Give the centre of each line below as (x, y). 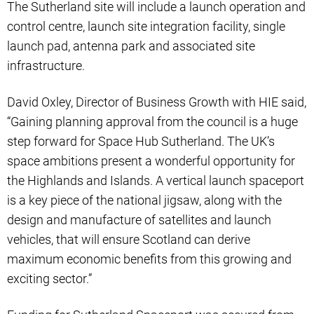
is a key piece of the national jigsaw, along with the (144, 200)
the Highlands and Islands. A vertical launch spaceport (156, 181)
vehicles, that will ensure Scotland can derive (129, 240)
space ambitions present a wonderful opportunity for (151, 161)
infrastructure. (46, 66)
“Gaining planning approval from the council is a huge (152, 122)
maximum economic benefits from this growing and (149, 259)
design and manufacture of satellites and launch (139, 220)
